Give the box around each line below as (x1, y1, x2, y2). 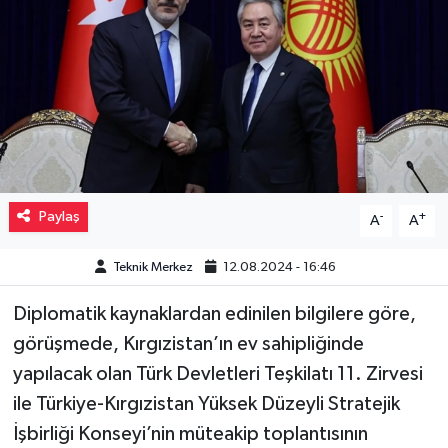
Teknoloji (53, 384, 130, 401)
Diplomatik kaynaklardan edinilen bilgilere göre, (12, 303, 416, 324)
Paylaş (38, 208, 80, 224)
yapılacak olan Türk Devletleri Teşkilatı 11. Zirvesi (12, 363, 423, 384)
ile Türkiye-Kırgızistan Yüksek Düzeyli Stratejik (12, 393, 400, 414)
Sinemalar (53, 231, 138, 248)
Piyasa (53, 78, 108, 95)
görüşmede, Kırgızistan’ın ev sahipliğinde (12, 333, 364, 354)
